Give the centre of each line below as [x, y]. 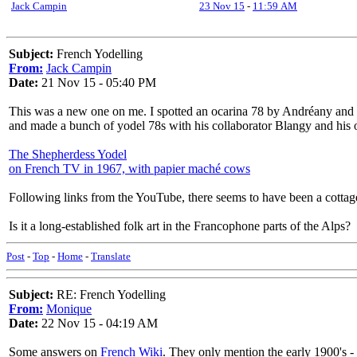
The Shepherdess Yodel [68, 154]
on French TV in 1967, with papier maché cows [129, 169]
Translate [111, 256]
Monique [69, 309]
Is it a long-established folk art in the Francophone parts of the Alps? [180, 226]
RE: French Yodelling [110, 294]
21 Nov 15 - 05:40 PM [97, 82]
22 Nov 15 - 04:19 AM [98, 323]
